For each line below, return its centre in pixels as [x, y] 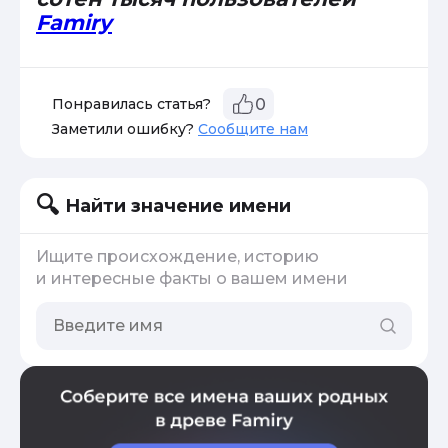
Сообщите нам [253, 129]
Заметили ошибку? [125, 129]
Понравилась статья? [131, 104]
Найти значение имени [178, 205]
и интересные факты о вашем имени [192, 278]
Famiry [74, 22]
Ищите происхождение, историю [177, 256]
